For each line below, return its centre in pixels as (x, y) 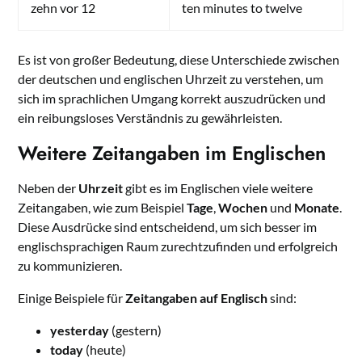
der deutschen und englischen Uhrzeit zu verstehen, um (171, 79)
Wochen (243, 208)
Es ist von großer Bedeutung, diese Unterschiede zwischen (179, 60)
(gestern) (136, 330)
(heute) (105, 350)
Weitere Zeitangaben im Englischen (172, 154)
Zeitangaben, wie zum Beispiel (103, 208)
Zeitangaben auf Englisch (197, 298)
